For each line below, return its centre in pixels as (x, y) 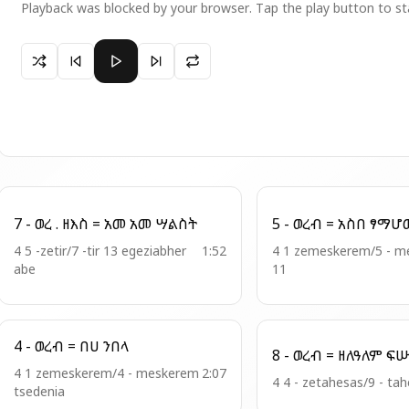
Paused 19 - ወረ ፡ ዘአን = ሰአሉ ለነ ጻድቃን (137, 50)
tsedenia (39, 391)
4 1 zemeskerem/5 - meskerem (330, 251)
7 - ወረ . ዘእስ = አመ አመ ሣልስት (176, 224)
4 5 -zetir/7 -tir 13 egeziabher (100, 251)
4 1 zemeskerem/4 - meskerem (106, 373)
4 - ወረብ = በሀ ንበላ (116, 346)
